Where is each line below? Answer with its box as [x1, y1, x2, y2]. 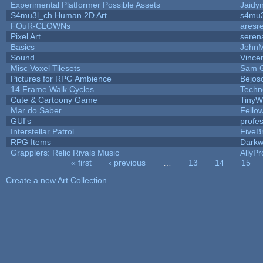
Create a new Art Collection [5, 175, 107, 185]
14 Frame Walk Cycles [10, 84, 94, 94]
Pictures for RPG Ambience [10, 73, 112, 83]
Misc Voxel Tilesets [10, 63, 80, 73]
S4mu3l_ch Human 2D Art [10, 10, 107, 20]
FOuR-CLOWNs [10, 21, 70, 31]
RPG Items [10, 137, 51, 147]
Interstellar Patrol [10, 126, 74, 136]
